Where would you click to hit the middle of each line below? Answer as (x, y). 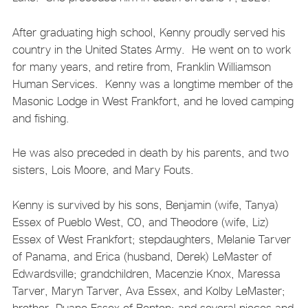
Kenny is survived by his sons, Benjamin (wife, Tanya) (145, 205)
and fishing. (41, 118)
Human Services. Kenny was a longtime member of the (152, 84)
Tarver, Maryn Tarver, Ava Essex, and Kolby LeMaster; (148, 290)
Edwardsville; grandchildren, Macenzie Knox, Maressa (146, 273)
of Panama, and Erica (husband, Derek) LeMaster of (142, 256)
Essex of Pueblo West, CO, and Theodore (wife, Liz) (140, 222)
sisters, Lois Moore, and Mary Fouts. (103, 170)
